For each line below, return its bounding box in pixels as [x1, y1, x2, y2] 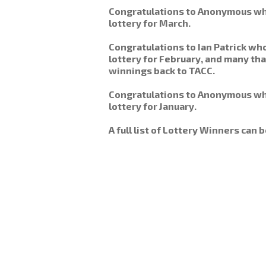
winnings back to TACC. [108, 65, 215, 76]
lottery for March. [108, 17, 191, 28]
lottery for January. [108, 100, 197, 112]
